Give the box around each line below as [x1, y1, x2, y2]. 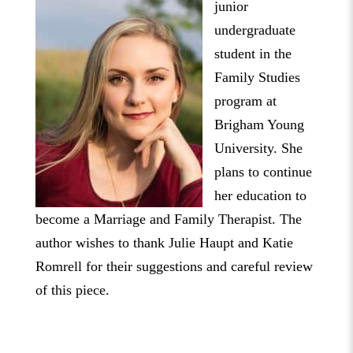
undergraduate [214, 22, 295, 39]
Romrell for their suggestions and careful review [35, 258, 313, 275]
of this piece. [35, 282, 113, 299]
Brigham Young [214, 117, 304, 133]
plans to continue [214, 164, 312, 180]
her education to [214, 188, 307, 204]
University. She [214, 140, 303, 157]
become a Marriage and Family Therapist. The [35, 211, 302, 228]
